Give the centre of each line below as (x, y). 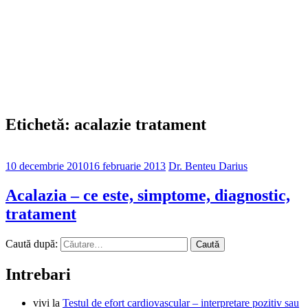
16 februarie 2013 (127, 166)
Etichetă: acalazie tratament (106, 124)
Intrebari (38, 274)
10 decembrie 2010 (47, 166)
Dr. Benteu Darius (208, 166)
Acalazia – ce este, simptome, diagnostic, (148, 195)
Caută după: (32, 243)
